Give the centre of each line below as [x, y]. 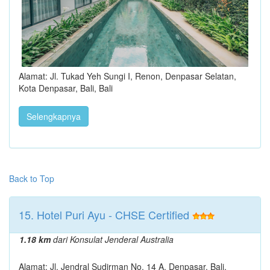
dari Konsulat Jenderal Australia [112, 239]
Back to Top [32, 178]
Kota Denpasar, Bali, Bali [66, 88]
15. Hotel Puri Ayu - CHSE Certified [104, 214]
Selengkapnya [54, 116]
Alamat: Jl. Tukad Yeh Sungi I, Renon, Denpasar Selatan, [127, 76]
